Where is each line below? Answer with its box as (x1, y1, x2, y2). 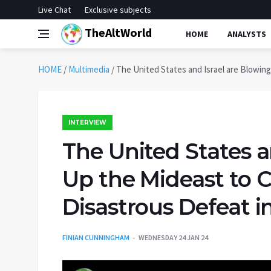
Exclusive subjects (85, 4, 151, 15)
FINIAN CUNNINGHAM (62, 233, 129, 242)
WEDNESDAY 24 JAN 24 (139, 233, 208, 242)
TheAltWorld (82, 24, 152, 40)
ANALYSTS (227, 28, 266, 39)
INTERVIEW (68, 119, 106, 126)
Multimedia (68, 64, 109, 75)
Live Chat (38, 4, 71, 15)
